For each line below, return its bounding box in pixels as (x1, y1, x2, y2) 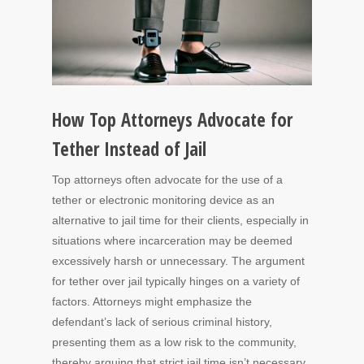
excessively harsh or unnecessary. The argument (52, 254, 305, 267)
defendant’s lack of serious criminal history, (52, 315, 272, 328)
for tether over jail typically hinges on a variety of (52, 275, 300, 288)
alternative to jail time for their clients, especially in (52, 214, 309, 227)
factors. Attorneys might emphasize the (52, 295, 252, 308)
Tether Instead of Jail (52, 136, 206, 162)
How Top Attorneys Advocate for (52, 107, 292, 132)
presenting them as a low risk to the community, (52, 336, 297, 349)
